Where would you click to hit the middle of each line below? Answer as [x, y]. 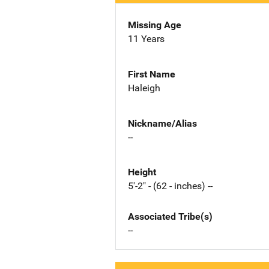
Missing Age [155, 25]
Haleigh [144, 88]
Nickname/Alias [162, 123]
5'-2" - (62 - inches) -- [170, 186]
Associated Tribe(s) [170, 217]
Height [142, 172]
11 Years [146, 39]
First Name [152, 74]
